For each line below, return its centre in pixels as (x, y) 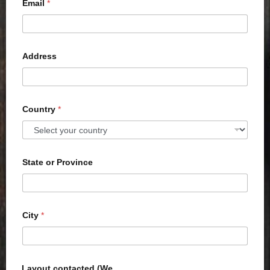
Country (40, 109)
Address (39, 56)
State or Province (58, 162)
